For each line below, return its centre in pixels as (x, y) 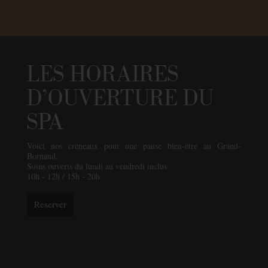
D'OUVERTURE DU (120, 98)
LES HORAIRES (103, 74)
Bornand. (42, 156)
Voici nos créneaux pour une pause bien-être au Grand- (134, 145)
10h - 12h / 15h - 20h (63, 176)
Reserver (50, 204)
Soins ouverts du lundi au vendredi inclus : (99, 166)
